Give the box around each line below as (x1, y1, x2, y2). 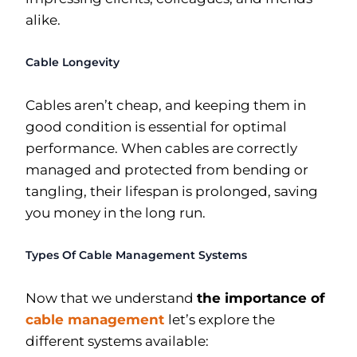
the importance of (197, 290, 325, 306)
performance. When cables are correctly (25, 139, 297, 156)
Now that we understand (25, 290, 197, 306)
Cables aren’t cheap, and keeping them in (25, 96, 306, 113)
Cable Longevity (25, 55, 120, 70)
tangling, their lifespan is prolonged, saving (25, 182, 318, 199)
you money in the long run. (25, 204, 206, 221)
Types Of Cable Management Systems (25, 248, 247, 263)
